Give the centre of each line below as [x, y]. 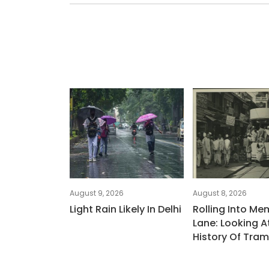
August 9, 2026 [96, 193]
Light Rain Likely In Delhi [125, 210]
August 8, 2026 [219, 193]
